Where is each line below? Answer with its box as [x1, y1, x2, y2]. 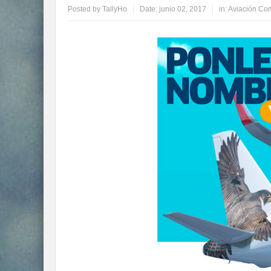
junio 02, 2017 [159, 5, 206, 13]
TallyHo [102, 5, 127, 13]
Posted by [68, 5, 102, 13]
